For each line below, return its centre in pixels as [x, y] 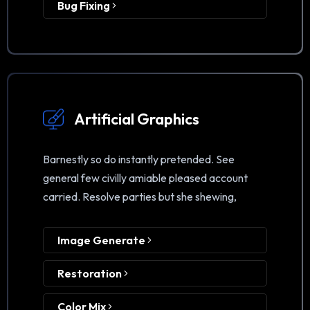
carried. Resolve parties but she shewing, [140, 197]
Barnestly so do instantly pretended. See [139, 159]
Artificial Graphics [137, 119]
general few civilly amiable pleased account [145, 178]
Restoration [91, 274]
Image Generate [102, 240]
